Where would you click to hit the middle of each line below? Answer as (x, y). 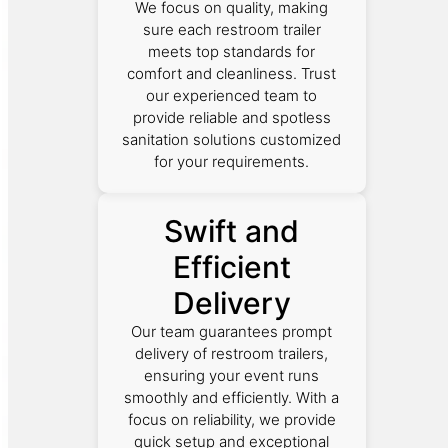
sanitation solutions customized (232, 140)
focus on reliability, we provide (231, 420)
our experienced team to (232, 96)
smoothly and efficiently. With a (232, 398)
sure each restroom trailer (231, 30)
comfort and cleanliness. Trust (232, 74)
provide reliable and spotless (231, 118)
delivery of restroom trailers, (232, 354)
